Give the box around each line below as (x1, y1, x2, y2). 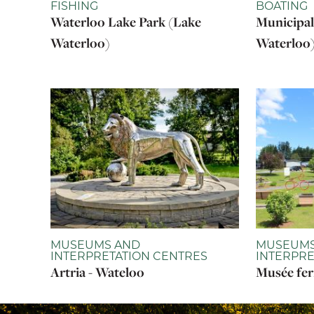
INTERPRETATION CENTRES (50, 248, 207, 263)
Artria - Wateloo (50, 263, 144, 281)
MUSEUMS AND (50, 237, 140, 252)
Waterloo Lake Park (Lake (50, 13, 201, 31)
